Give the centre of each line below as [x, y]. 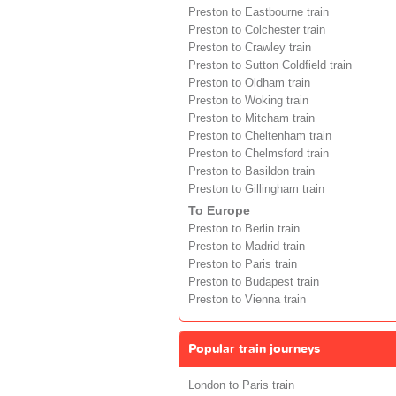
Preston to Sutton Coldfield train [270, 65]
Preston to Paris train [243, 264]
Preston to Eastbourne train [259, 12]
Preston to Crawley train [250, 47]
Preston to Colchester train [257, 30]
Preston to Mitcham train [251, 118]
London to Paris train [241, 385]
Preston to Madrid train [247, 246]
